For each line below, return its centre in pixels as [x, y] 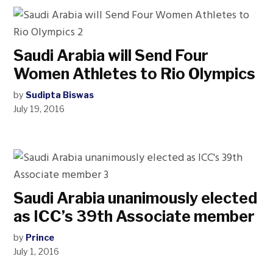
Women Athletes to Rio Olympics [135, 74]
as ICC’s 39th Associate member [134, 216]
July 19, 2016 [39, 109]
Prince [40, 238]
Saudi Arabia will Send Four [111, 55]
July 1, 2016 [37, 252]
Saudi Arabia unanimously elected [136, 198]
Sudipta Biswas [60, 95]
